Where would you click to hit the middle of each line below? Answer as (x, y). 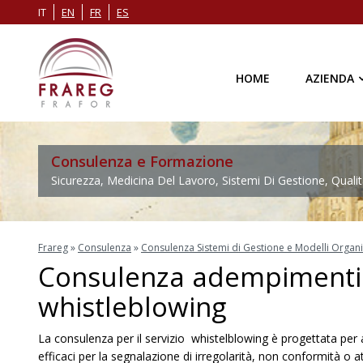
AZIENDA (330, 78)
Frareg (53, 248)
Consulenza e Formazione (142, 161)
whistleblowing (132, 307)
